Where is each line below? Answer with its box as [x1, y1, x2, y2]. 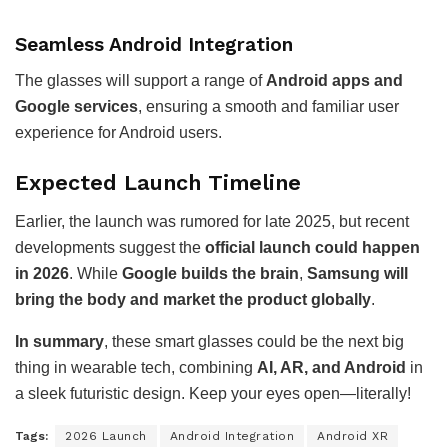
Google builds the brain [122, 264, 299, 282]
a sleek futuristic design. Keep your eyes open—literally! [15, 384, 411, 402]
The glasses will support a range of [15, 72, 266, 90]
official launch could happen [205, 238, 420, 256]
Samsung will [307, 264, 408, 282]
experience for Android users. [15, 124, 222, 142]
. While [69, 264, 122, 282]
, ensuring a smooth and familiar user [138, 98, 399, 116]
